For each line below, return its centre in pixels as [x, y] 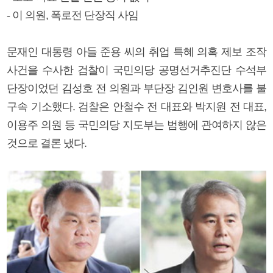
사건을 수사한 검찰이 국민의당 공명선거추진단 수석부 [136, 70]
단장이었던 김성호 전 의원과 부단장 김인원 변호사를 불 [136, 88]
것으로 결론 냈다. [47, 143]
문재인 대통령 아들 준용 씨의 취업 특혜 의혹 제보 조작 [136, 51]
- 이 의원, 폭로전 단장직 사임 [73, 15]
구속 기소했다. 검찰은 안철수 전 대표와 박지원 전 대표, [136, 106]
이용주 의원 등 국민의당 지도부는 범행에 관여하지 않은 [136, 125]
